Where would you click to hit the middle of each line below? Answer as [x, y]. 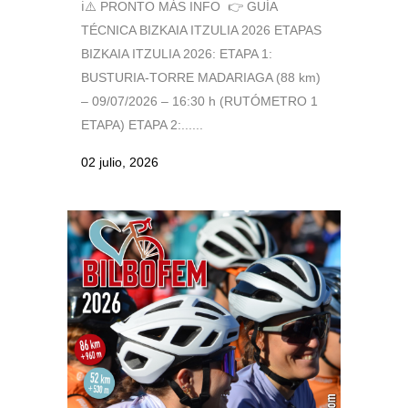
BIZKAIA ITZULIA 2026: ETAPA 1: [177, 54]
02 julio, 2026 [120, 163]
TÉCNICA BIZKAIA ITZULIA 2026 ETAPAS [201, 31]
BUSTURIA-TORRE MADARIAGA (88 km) [201, 78]
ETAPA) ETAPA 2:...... [142, 125]
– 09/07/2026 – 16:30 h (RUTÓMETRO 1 [199, 102]
